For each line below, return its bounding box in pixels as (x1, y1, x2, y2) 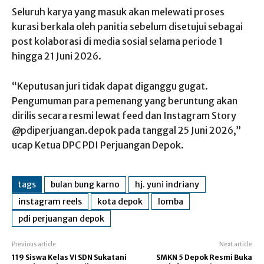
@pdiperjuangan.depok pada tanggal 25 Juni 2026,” (12, 124, 241, 136)
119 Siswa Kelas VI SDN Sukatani (12, 252, 127, 262)
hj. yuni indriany (135, 179, 199, 190)
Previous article (12, 240, 56, 248)
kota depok (97, 196, 143, 207)
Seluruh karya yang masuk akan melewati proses (12, 5, 225, 18)
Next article (219, 240, 252, 248)
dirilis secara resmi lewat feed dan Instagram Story (12, 109, 236, 121)
